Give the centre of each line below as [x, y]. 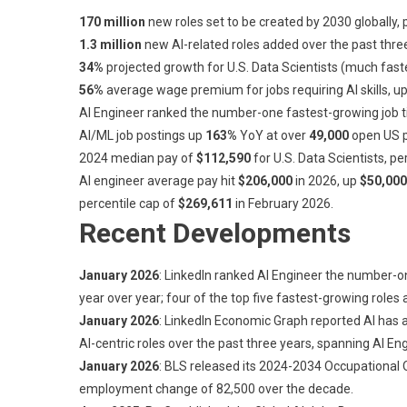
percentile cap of [129, 203]
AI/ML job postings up [142, 135]
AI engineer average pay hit [159, 180]
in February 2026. [283, 203]
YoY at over [273, 135]
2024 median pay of [138, 158]
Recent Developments [215, 233]
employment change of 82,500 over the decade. [216, 388]
